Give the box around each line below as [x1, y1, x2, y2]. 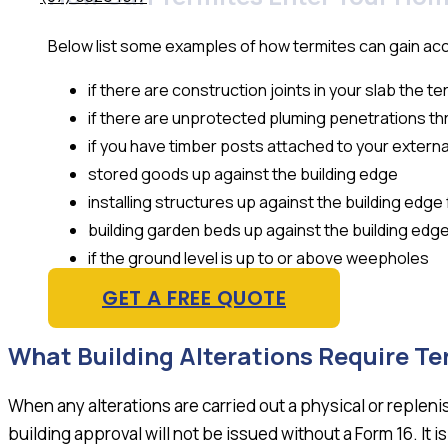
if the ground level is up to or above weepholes [88, 246, 429, 269]
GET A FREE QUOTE [102, 283, 286, 312]
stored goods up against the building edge [88, 162, 398, 185]
